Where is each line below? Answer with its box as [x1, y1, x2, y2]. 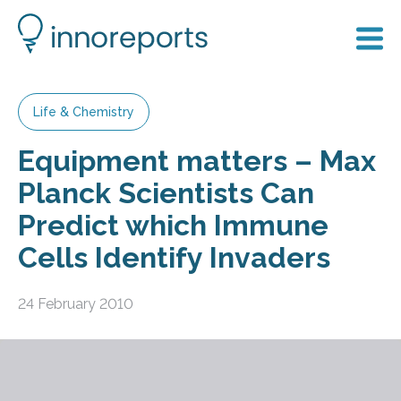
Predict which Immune [18, 209, 328, 242]
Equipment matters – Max [18, 144, 376, 177]
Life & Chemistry [33, 105, 134, 119]
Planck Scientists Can [18, 176, 314, 209]
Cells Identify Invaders [18, 241, 330, 274]
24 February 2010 [18, 294, 133, 312]
